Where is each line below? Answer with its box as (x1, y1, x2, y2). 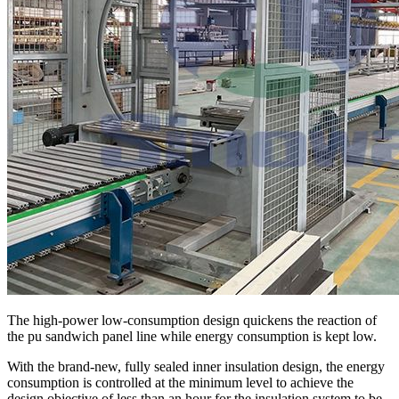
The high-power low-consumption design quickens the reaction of (7, 312, 377, 328)
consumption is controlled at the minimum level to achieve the (7, 374, 354, 390)
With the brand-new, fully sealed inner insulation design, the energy (7, 358, 385, 374)
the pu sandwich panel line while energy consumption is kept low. (7, 328, 377, 344)
